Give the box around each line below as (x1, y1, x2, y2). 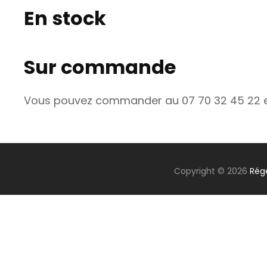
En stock (24, 5, 106, 32)
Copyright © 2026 (174, 165, 250, 178)
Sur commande (24, 53, 176, 80)
